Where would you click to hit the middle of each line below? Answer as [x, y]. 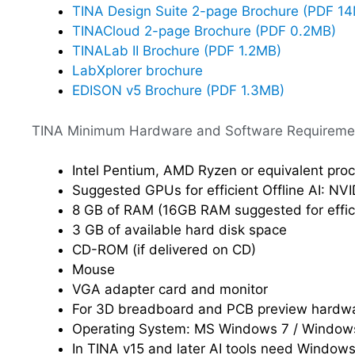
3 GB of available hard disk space [179, 230]
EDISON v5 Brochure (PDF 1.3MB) [178, 90]
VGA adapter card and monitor [170, 289]
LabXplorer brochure [137, 71]
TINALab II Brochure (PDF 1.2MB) [177, 51]
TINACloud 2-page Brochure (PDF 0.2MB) [204, 31]
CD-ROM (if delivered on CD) [164, 250]
